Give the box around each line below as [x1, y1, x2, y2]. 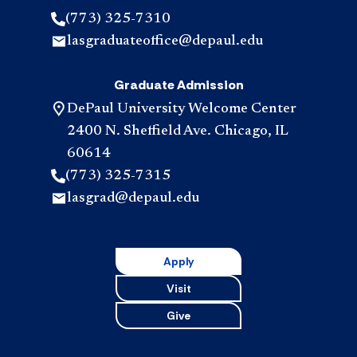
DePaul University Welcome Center [67, 101, 296, 116]
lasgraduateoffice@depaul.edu [67, 33, 263, 49]
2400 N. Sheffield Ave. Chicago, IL [67, 124, 288, 139]
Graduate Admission [113, 76, 244, 93]
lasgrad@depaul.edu [67, 190, 199, 206]
